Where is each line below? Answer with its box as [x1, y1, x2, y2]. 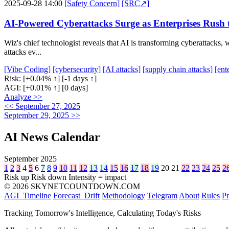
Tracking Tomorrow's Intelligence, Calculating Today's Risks [4, 209, 201, 218]
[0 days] [62, 83, 88, 93]
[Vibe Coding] [4, 65, 51, 74]
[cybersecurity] [53, 65, 101, 74]
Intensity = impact [68, 173, 126, 182]
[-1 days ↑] [62, 74, 97, 83]
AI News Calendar [4, 130, 100, 144]
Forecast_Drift [53, 191, 100, 200]
